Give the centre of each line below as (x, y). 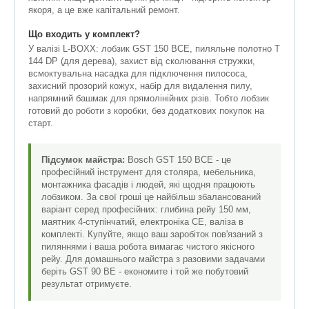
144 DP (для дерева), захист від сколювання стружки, (142, 61)
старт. (41, 123)
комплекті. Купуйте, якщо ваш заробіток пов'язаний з (152, 235)
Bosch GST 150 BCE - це (178, 160)
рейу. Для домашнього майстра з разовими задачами (153, 259)
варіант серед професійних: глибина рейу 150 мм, (146, 210)
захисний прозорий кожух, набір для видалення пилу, (140, 86)
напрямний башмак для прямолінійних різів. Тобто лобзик (149, 99)
